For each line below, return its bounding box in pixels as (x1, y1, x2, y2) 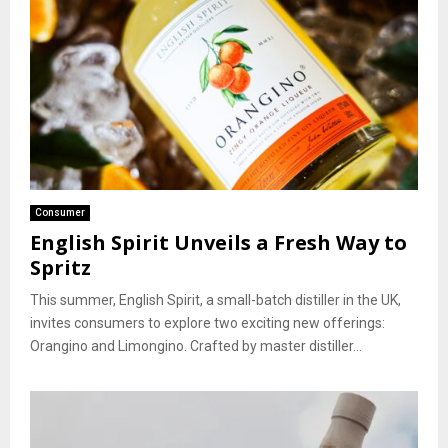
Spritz (30, 254, 91, 282)
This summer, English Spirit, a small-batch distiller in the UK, (30, 292, 401, 309)
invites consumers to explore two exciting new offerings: (30, 315, 385, 332)
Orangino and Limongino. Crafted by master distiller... (30, 338, 362, 355)
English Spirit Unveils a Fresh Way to (30, 229, 407, 257)
